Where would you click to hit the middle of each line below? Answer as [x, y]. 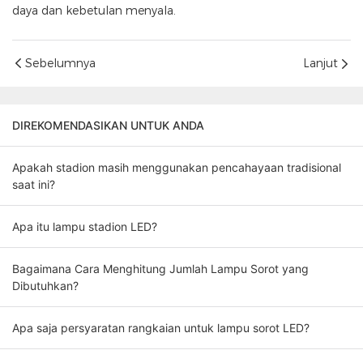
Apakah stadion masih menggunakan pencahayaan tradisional [177, 168]
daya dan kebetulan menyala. [94, 11]
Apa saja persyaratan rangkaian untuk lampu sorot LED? [161, 328]
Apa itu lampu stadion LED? [85, 227]
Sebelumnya [60, 64]
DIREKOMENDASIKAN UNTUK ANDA [108, 126]
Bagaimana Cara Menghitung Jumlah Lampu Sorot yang [160, 269]
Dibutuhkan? [45, 286]
